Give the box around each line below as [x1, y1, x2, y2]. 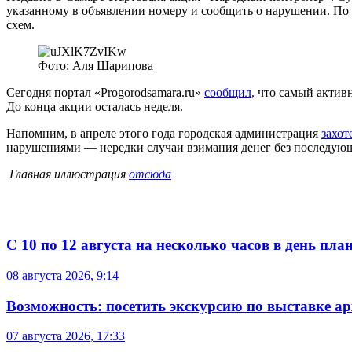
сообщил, [204, 85, 255, 99]
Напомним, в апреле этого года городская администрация [6, 126, 321, 140]
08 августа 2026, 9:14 [6, 268, 119, 282]
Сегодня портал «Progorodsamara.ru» [6, 85, 204, 99]
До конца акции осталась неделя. [6, 99, 183, 113]
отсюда [129, 167, 171, 181]
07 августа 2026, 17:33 [6, 329, 125, 343]
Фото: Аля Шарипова [38, 58, 153, 72]
